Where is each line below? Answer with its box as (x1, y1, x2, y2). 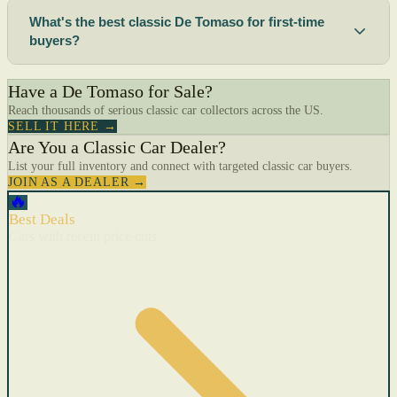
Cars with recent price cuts (9, 229, 157, 245)
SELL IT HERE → (8, 120, 117, 134)
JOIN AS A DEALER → (8, 175, 147, 190)
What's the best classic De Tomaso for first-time (29, 14, 324, 30)
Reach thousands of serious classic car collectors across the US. (8, 103, 323, 118)
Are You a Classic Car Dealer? (8, 137, 226, 158)
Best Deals (9, 211, 75, 229)
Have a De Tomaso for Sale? (8, 82, 213, 102)
